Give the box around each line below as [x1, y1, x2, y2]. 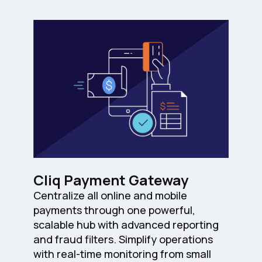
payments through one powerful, [33, 203, 196, 218]
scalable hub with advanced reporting [33, 218, 219, 232]
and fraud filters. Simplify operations [33, 232, 213, 247]
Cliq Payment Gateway [33, 170, 189, 190]
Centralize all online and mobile [33, 188, 188, 203]
